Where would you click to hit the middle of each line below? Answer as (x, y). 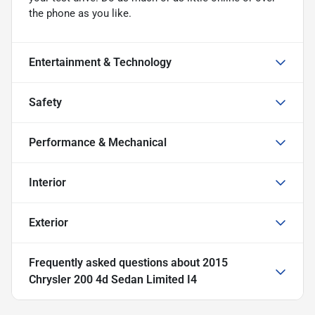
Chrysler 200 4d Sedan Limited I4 (113, 279)
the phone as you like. (80, 13)
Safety (45, 102)
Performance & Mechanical (98, 142)
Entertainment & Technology (100, 62)
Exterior (49, 222)
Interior (47, 182)
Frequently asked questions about (116, 262)
